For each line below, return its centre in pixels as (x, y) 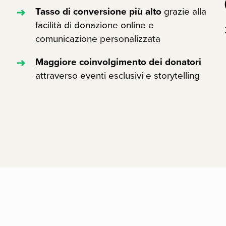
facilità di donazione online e (95, 25)
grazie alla (184, 11)
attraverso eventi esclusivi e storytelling (118, 75)
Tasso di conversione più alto (99, 11)
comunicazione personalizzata (98, 39)
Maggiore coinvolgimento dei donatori (119, 62)
